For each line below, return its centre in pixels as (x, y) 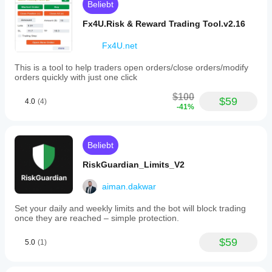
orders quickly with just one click (76, 77)
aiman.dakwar (129, 186)
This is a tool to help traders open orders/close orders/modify (131, 67)
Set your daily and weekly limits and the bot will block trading (130, 208)
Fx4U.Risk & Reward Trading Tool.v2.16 (164, 24)
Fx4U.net (120, 46)
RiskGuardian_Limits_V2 (134, 165)
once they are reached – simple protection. (97, 218)
